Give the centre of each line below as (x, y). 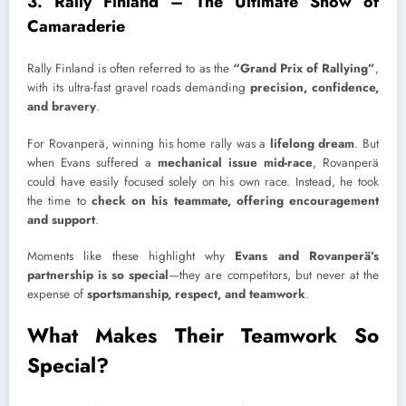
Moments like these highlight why (131, 256)
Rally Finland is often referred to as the (130, 69)
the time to (59, 200)
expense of (57, 294)
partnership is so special (98, 275)
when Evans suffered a (92, 162)
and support (61, 219)
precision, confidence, (315, 88)
